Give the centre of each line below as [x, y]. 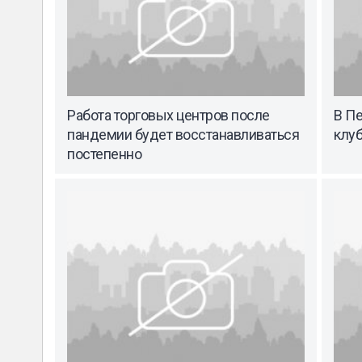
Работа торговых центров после [168, 115]
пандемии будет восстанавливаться [183, 134]
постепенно [104, 154]
